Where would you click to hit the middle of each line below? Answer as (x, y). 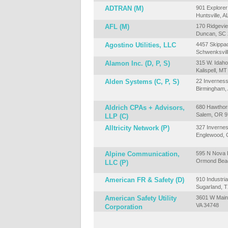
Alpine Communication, (142, 154)
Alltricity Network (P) (137, 128)
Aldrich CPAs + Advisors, (145, 108)
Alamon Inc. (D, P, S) (137, 63)
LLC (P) (117, 163)
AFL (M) (117, 27)
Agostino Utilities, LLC (140, 45)
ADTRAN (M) (124, 8)
